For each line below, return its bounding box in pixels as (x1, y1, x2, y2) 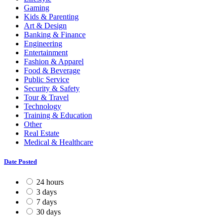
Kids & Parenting (24, 12, 79, 21)
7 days (36, 197, 57, 206)
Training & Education (24, 111, 92, 119)
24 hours (36, 177, 64, 186)
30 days (36, 207, 61, 216)
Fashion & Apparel (24, 57, 84, 66)
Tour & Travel (24, 93, 69, 102)
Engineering (24, 39, 62, 48)
